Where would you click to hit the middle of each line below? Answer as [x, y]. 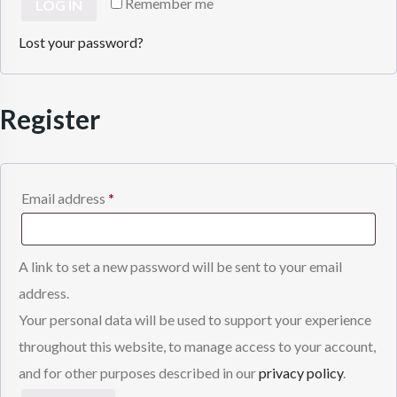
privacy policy [301, 372]
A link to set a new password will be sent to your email [180, 266]
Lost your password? [81, 42]
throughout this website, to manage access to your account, [197, 346]
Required [141, 197]
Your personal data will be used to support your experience [195, 319]
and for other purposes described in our [139, 372]
